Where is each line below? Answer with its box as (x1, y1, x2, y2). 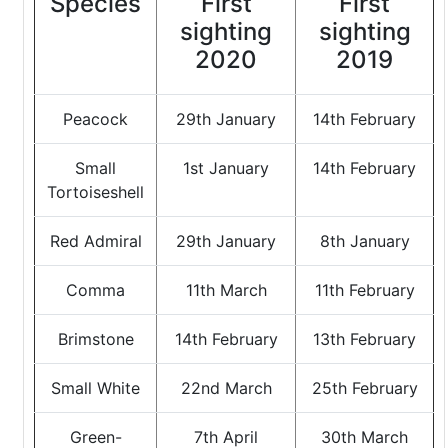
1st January (183, 158, 269, 178)
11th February (314, 280, 415, 300)
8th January (319, 231, 410, 251)
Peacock (63, 109, 128, 129)
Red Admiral (49, 231, 142, 251)
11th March (185, 280, 267, 300)
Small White (51, 378, 140, 398)
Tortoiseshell (47, 182, 144, 202)
